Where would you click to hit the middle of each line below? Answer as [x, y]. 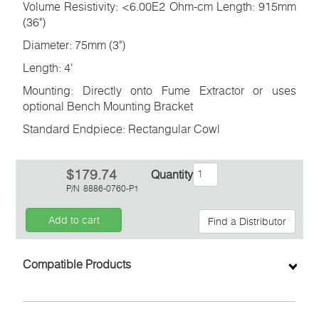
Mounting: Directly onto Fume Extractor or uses [159, 91]
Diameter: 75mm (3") [74, 45]
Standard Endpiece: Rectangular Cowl [122, 129]
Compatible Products [77, 265]
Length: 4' [48, 68]
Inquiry [247, 256]
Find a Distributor [247, 221]
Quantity [172, 175]
